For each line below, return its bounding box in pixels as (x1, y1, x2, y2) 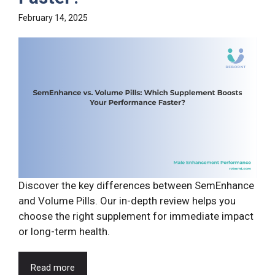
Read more (31, 261, 75, 273)
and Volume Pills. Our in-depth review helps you (18, 194, 236, 207)
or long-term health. (18, 225, 110, 238)
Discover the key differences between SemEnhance (18, 179, 254, 192)
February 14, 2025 (18, 13, 88, 23)
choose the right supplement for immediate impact (18, 209, 254, 222)
